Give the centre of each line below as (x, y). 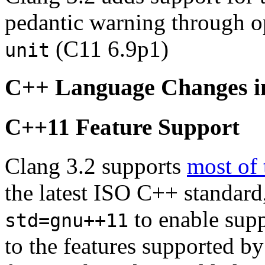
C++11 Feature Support (122, 127)
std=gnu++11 (67, 221)
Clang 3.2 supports (96, 166)
